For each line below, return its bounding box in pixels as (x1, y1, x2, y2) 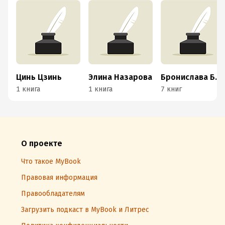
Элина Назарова (88, 72, 152, 82)
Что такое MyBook (21, 157, 81, 166)
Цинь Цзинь (16, 72, 62, 82)
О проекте (21, 139, 62, 148)
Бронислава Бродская (215, 72, 221, 82)
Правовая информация (21, 173, 97, 182)
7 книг (161, 85, 182, 93)
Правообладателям (21, 189, 85, 198)
